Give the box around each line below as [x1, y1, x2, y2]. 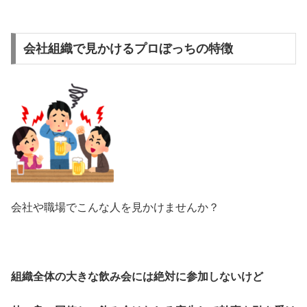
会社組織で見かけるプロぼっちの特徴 [23, 42, 233, 56]
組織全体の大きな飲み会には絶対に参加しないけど [11, 270, 263, 282]
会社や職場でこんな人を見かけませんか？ [11, 201, 219, 213]
